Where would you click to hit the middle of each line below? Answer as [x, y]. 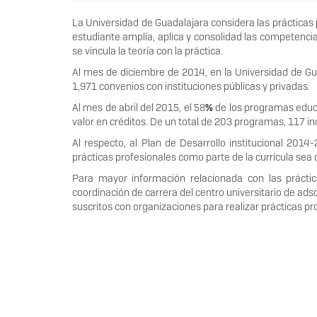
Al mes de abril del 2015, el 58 [139, 108]
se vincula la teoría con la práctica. [149, 51]
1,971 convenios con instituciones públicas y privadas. [191, 87]
